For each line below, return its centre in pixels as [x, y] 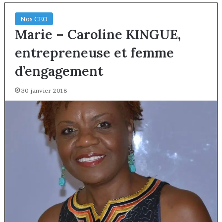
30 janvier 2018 [44, 91]
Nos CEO [34, 19]
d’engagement [59, 71]
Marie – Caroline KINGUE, [98, 34]
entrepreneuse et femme [94, 53]
